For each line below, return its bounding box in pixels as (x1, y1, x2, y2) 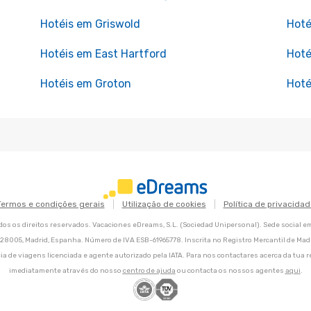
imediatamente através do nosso (8, 267, 123, 276)
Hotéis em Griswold (40, 17, 140, 31)
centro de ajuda (122, 267, 176, 276)
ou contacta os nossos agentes (175, 267, 285, 276)
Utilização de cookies (121, 199, 206, 210)
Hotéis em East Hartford (40, 47, 167, 60)
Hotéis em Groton (40, 77, 131, 90)
